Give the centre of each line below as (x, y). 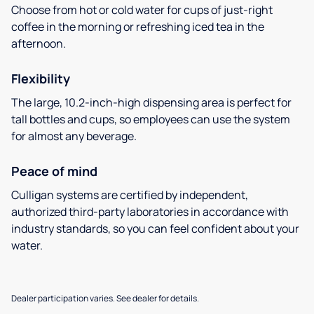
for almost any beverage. (74, 136)
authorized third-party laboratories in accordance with (150, 211)
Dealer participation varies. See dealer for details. (105, 298)
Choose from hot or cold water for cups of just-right (142, 9)
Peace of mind (54, 171)
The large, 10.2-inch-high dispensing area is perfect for (151, 102)
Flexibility (41, 78)
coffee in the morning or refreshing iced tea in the (138, 26)
